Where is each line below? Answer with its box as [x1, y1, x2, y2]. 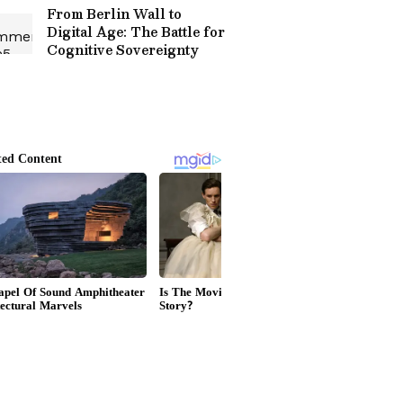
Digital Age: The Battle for [47, 21, 225, 42]
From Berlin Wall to [47, 3, 182, 24]
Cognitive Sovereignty [47, 39, 199, 60]
